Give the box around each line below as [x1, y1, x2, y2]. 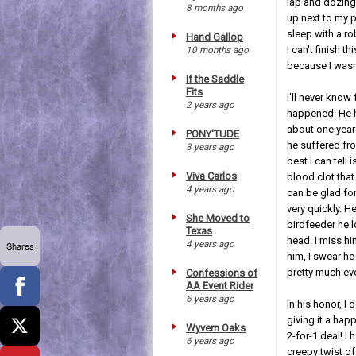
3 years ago [186, 141, 234, 153]
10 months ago [186, 44, 249, 56]
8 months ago [186, 2, 243, 14]
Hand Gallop [186, 30, 243, 43]
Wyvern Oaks [186, 321, 246, 334]
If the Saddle [186, 72, 244, 85]
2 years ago [186, 99, 234, 110]
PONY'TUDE [186, 127, 239, 140]
